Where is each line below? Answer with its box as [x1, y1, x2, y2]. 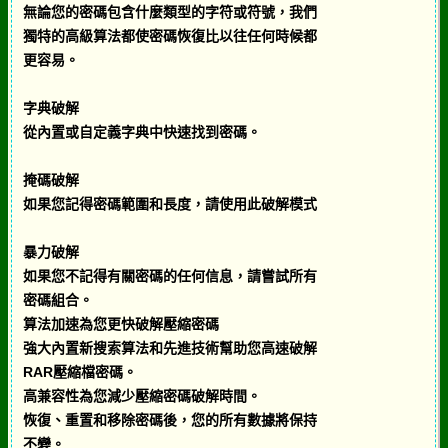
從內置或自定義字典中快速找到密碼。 [22, 123, 261, 140]
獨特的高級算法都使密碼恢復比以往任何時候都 [22, 27, 317, 44]
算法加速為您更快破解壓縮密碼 [22, 315, 219, 332]
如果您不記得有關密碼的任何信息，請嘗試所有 [22, 267, 317, 284]
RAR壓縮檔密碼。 [22, 363, 137, 380]
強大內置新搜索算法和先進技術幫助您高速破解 [22, 339, 317, 356]
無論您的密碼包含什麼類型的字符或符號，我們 [22, 3, 317, 20]
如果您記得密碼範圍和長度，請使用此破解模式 [22, 195, 317, 212]
